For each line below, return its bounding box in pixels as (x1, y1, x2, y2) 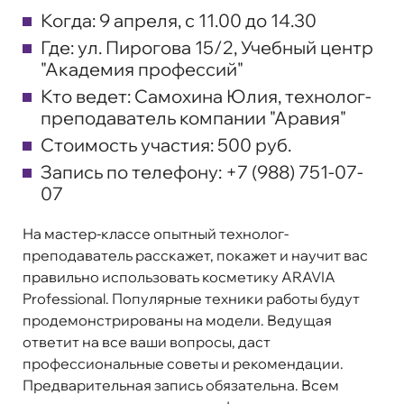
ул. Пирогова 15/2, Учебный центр (74, 35, 373, 59)
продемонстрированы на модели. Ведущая (23, 310, 332, 329)
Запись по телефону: (41, 160, 222, 183)
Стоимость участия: (41, 133, 217, 156)
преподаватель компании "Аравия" (41, 106, 346, 129)
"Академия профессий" (41, 57, 243, 80)
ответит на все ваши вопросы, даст (23, 332, 271, 351)
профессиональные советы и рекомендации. (23, 353, 344, 372)
